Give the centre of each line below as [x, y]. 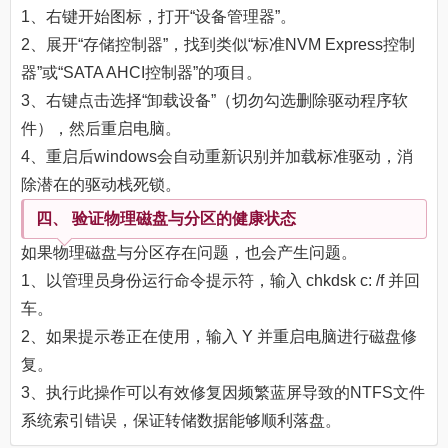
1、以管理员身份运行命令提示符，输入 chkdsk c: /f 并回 [220, 281]
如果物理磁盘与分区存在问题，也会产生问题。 [189, 253]
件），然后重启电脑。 [101, 129]
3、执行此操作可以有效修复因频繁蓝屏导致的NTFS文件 [223, 393]
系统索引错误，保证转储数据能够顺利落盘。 [181, 421]
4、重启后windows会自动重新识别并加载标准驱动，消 [217, 157]
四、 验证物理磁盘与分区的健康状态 [166, 219]
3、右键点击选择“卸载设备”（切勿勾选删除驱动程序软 [214, 101]
